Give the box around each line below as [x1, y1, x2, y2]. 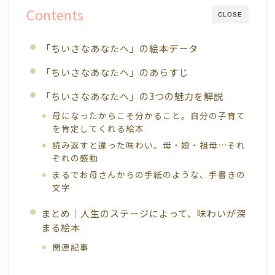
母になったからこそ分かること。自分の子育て [52, 109, 246, 122]
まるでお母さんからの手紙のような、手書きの [52, 168, 246, 180]
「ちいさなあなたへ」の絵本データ [41, 41, 198, 55]
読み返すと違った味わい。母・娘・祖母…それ [52, 138, 246, 151]
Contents [26, 4, 83, 24]
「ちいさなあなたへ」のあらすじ [41, 64, 188, 79]
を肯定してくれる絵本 [52, 122, 145, 134]
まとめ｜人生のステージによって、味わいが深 [41, 206, 246, 220]
